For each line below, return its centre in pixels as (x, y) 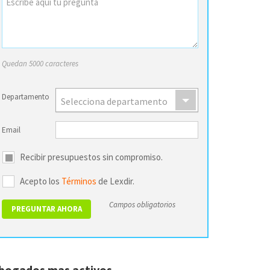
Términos (79, 181)
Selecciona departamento (114, 101)
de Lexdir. (115, 181)
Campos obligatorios (142, 204)
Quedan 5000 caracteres (40, 64)
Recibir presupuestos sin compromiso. (91, 157)
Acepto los (41, 181)
